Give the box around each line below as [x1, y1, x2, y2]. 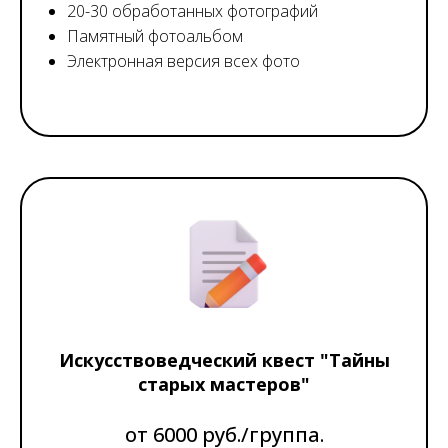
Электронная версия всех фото [67, 49, 300, 72]
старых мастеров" [138, 371, 310, 396]
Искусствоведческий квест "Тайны [58, 347, 390, 372]
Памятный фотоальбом [67, 24, 243, 47]
